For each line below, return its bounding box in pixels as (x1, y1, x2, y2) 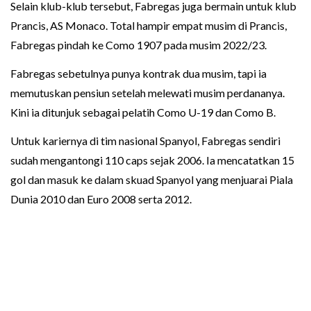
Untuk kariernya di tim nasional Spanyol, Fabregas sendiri (10, 133, 280, 147)
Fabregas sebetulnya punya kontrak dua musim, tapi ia (10, 66, 267, 80)
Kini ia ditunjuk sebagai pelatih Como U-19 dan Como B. (10, 105, 276, 119)
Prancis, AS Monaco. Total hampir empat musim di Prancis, (10, 18, 287, 32)
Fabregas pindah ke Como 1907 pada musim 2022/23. (10, 37, 267, 51)
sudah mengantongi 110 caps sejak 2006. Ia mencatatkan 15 (10, 153, 294, 167)
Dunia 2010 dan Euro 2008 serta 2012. (10, 192, 192, 205)
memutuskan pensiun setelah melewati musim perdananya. (10, 85, 285, 99)
